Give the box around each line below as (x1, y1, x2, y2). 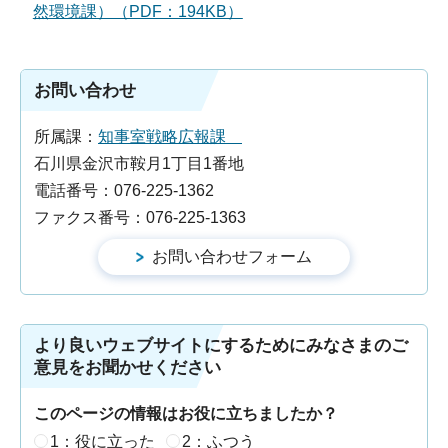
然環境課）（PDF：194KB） (32, 3, 243, 21)
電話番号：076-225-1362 (34, 181, 214, 199)
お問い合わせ (34, 80, 136, 100)
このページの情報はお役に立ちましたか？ (34, 404, 338, 422)
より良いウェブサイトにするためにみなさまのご (34, 335, 408, 355)
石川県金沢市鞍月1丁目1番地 (34, 154, 244, 172)
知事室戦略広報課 (98, 127, 242, 145)
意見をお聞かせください (34, 357, 221, 377)
